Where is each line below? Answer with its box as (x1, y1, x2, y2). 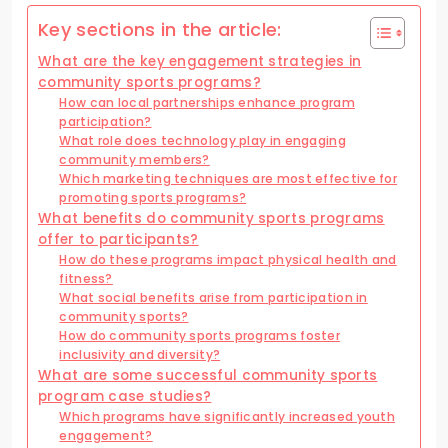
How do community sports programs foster (59, 327, 341, 345)
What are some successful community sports (38, 366, 378, 386)
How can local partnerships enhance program (59, 94, 355, 112)
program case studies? (38, 387, 212, 407)
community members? (59, 151, 210, 169)
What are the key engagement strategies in (38, 52, 362, 72)
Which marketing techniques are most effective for (59, 170, 398, 188)
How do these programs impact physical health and (59, 251, 397, 269)
